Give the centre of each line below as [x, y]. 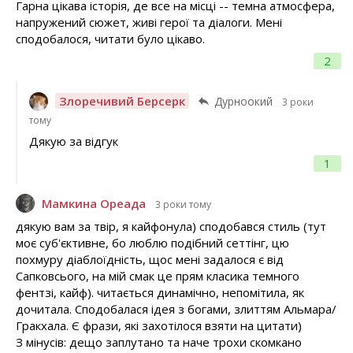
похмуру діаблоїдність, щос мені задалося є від [150, 260]
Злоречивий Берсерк [122, 101]
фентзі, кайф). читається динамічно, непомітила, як [160, 293]
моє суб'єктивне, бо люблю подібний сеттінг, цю [152, 243]
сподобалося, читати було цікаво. [110, 39]
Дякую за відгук [73, 141]
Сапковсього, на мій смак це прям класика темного [158, 276]
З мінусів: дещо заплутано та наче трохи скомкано [159, 342]
